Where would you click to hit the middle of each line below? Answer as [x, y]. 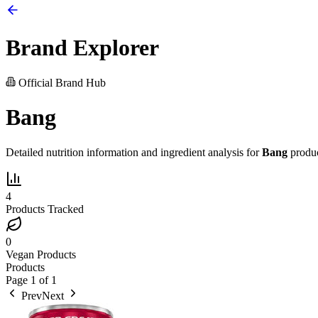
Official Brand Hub [61, 82]
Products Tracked [45, 209]
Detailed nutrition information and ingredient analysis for [134, 152]
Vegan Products [41, 254]
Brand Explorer [82, 48]
